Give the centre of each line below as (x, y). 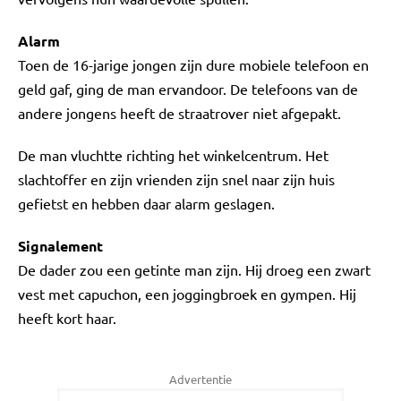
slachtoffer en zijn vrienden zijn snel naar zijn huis (176, 179)
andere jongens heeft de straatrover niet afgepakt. (179, 113)
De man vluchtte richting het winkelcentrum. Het (173, 155)
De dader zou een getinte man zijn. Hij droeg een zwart (194, 269)
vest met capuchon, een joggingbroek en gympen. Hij (187, 294)
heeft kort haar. (67, 318)
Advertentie (200, 379)
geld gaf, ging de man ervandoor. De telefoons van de (188, 89)
